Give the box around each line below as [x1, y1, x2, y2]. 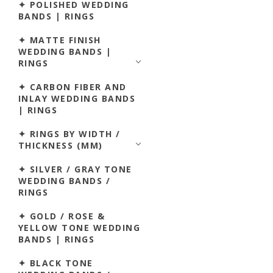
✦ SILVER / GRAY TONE [18, 163, 132, 175]
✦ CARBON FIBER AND [18, 80, 127, 93]
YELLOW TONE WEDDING [18, 221, 141, 233]
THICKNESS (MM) [18, 139, 103, 151]
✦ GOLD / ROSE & [18, 210, 105, 222]
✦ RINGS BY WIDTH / [18, 127, 121, 140]
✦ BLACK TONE [18, 257, 93, 269]
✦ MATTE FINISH [18, 34, 101, 46]
